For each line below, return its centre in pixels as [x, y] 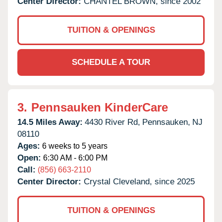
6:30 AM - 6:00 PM [74, 158]
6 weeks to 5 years [74, 146]
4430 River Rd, [112, 122]
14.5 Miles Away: [50, 122]
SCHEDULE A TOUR [111, 62]
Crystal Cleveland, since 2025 [139, 181]
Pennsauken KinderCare [100, 107]
